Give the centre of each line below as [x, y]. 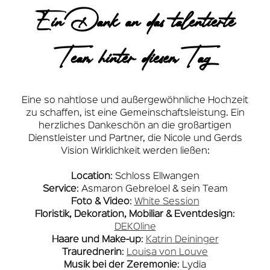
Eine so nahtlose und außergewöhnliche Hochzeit [135, 101]
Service [59, 190]
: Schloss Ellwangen [155, 177]
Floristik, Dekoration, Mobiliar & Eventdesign [134, 215]
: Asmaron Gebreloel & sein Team [152, 190]
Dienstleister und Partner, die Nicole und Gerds [135, 139]
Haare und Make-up [96, 240]
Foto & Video [100, 202]
